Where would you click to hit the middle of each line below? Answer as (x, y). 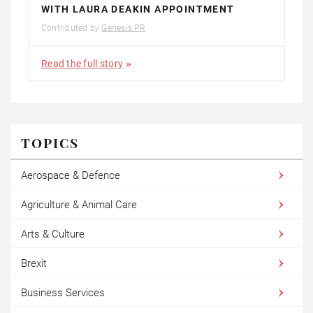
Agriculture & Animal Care (79, 204)
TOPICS (50, 142)
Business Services (63, 292)
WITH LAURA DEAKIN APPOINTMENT (138, 9)
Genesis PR (123, 28)
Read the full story (82, 63)
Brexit (34, 263)
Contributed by (72, 28)
